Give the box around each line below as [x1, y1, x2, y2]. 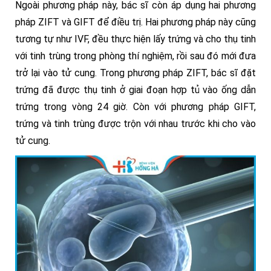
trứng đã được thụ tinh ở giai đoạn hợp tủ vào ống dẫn [15, 84, 256, 96]
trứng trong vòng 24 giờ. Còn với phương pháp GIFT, [15, 101, 256, 113]
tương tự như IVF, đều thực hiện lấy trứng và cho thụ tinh [15, 33, 256, 45]
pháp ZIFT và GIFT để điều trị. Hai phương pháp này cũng [15, 16, 256, 28]
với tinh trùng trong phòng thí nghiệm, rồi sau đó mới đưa [15, 50, 256, 62]
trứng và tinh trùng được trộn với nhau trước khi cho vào [15, 118, 256, 129]
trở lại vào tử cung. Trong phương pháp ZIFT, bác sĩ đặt [15, 67, 256, 79]
